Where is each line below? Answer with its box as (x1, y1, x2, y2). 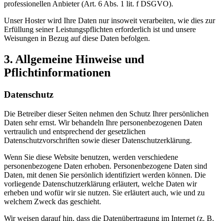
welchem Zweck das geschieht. (4, 197, 101, 206)
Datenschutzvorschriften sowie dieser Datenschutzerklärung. (4, 136, 192, 145)
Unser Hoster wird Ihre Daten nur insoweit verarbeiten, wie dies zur (4, 16, 215, 25)
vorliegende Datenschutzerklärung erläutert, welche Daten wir (4, 179, 197, 188)
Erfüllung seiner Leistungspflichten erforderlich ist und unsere (4, 25, 196, 34)
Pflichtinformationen (4, 66, 110, 79)
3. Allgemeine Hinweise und (4, 53, 144, 66)
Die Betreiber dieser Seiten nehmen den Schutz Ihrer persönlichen (4, 109, 209, 118)
